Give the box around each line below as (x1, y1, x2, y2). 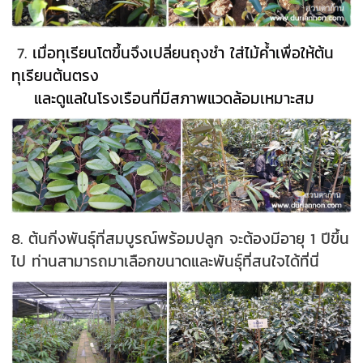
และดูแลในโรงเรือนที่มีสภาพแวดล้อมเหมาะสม (11, 87, 321, 110)
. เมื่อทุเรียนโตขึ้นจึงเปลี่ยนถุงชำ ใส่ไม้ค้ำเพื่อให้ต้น (24, 41, 335, 65)
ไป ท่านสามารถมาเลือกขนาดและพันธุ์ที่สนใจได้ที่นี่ (11, 250, 320, 273)
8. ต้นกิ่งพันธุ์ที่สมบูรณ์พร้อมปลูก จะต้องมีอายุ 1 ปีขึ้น (11, 227, 350, 250)
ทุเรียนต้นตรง (11, 64, 349, 88)
